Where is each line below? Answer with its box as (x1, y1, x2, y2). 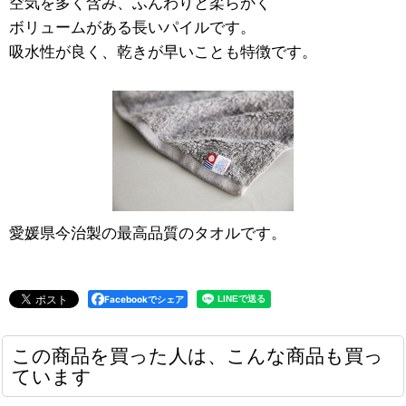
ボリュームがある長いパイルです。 (9, 16, 256, 36)
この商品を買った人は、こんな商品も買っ (12, 343, 383, 367)
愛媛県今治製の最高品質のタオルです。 (9, 222, 286, 242)
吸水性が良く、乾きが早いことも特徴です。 (9, 41, 317, 61)
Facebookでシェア (104, 293, 184, 304)
